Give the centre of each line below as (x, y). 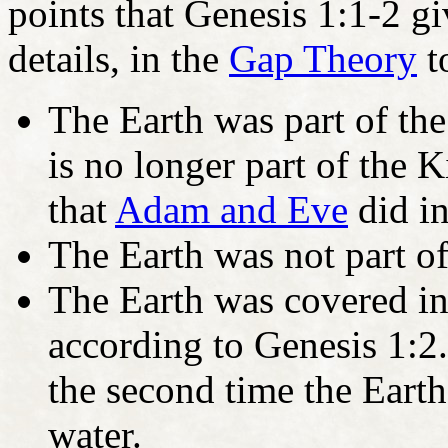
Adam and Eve (231, 209)
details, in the (118, 58)
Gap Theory (323, 58)
